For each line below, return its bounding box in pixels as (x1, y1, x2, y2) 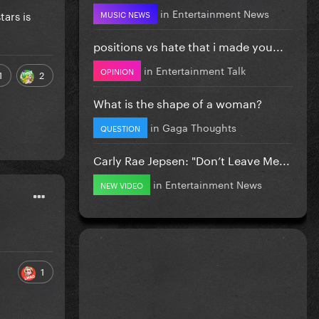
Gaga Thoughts (162, 118, 236, 135)
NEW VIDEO (100, 177, 143, 191)
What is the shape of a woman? (93, 93, 262, 111)
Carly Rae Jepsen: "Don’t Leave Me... (93, 150, 290, 168)
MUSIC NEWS (100, 6, 150, 20)
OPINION (100, 63, 134, 77)
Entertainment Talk (156, 61, 246, 78)
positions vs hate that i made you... (93, 36, 283, 54)
